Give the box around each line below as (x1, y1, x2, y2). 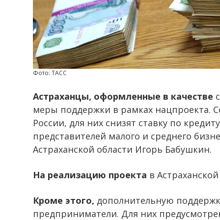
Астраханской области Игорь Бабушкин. (33, 143, 212, 155)
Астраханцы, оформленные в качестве (33, 90, 213, 102)
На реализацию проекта (33, 168, 147, 181)
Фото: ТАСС (33, 68, 67, 77)
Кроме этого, (33, 194, 94, 206)
